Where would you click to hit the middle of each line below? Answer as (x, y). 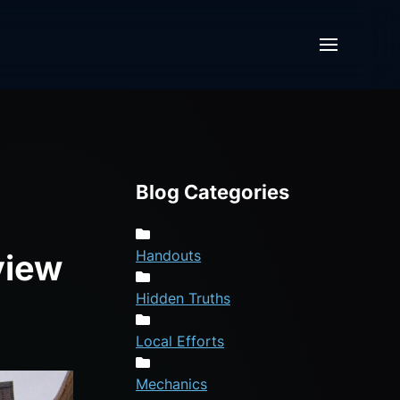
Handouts (168, 255)
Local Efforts (180, 341)
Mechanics (171, 383)
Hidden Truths (183, 298)
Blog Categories (212, 192)
